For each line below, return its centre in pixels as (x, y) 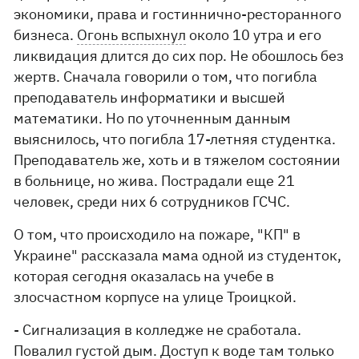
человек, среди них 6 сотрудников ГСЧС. (152, 202)
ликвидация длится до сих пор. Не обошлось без (179, 56)
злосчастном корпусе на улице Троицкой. (155, 297)
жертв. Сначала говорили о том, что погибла (166, 77)
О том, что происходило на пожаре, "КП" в (157, 234)
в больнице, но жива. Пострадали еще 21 (155, 181)
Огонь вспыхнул (132, 35)
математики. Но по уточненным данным (153, 118)
